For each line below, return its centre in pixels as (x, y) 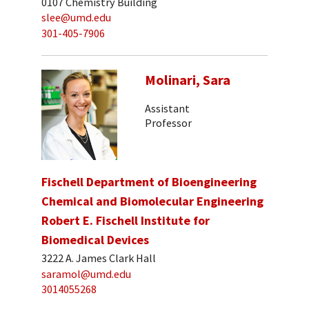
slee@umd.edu (76, 18)
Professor (168, 122)
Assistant (167, 108)
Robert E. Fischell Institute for (126, 221)
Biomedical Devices (95, 240)
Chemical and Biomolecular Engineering (152, 201)
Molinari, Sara (188, 80)
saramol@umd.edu (86, 273)
